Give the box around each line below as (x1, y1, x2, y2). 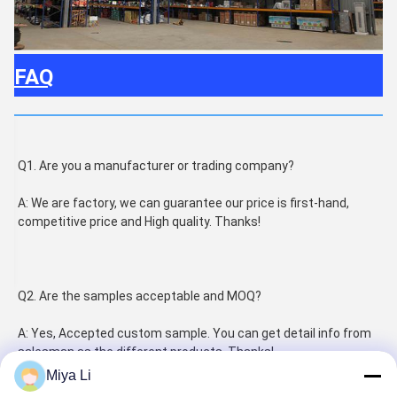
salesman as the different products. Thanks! (18, 345, 274, 359)
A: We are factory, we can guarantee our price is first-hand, (18, 196, 349, 210)
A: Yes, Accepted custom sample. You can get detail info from (18, 326, 371, 340)
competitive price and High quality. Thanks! (18, 214, 261, 229)
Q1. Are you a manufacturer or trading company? (18, 159, 294, 173)
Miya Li (46, 368, 91, 383)
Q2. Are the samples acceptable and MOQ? (18, 289, 261, 303)
